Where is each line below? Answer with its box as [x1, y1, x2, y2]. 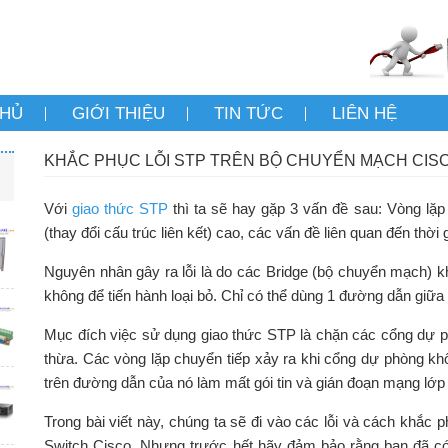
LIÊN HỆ [332, 104, 397, 124]
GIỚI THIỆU [72, 104, 165, 124]
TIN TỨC [214, 104, 283, 124]
